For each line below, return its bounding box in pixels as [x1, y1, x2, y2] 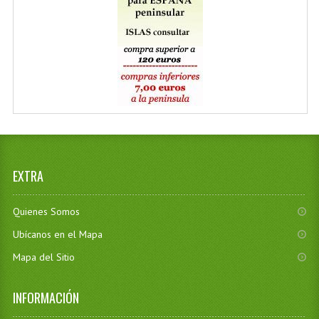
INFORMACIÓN [12, 288, 79, 307]
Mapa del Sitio [12, 251, 75, 263]
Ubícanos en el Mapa [12, 228, 103, 241]
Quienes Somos [12, 205, 80, 218]
